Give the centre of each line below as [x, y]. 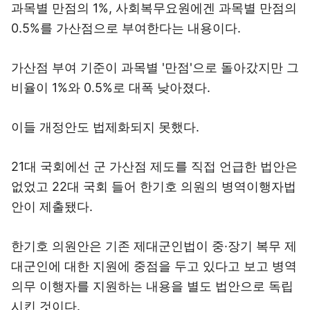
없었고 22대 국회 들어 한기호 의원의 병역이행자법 [154, 186]
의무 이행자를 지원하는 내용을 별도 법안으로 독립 [152, 286]
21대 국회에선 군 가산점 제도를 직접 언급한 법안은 [154, 166]
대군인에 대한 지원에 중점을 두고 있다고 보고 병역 [154, 266]
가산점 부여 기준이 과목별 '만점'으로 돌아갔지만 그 [155, 67]
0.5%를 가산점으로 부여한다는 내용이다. [126, 28]
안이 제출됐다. [52, 207]
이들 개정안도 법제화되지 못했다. [105, 127]
